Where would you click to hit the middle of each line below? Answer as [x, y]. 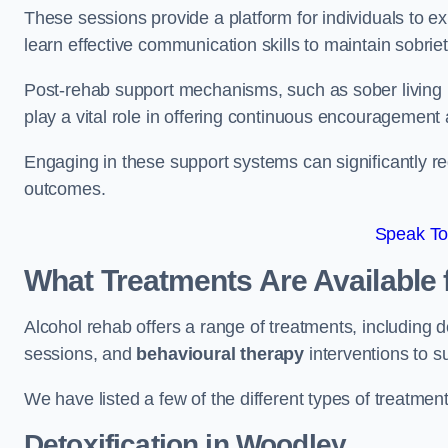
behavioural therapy [220, 353]
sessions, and [80, 353]
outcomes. [65, 188]
